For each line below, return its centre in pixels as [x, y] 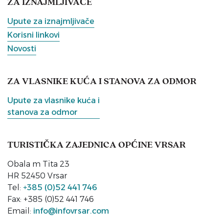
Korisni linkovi [33, 35]
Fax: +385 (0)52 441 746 [51, 199]
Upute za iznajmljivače [51, 21]
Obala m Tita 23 [38, 164]
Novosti [22, 49]
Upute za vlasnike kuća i [54, 100]
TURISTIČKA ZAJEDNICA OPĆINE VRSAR [97, 145]
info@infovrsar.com [71, 211]
